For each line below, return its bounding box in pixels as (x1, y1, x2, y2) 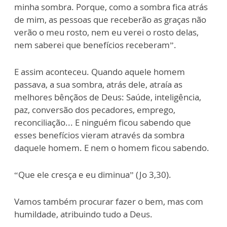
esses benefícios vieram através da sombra (14, 129, 184, 141)
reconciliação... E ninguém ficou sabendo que (14, 116, 191, 128)
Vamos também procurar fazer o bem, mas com (14, 195, 203, 207)
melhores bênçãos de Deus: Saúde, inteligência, (14, 91, 201, 103)
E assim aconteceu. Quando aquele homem (14, 65, 185, 78)
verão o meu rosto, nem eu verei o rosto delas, (14, 26, 199, 38)
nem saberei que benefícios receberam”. (14, 39, 178, 51)
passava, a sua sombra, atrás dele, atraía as (14, 78, 182, 90)
